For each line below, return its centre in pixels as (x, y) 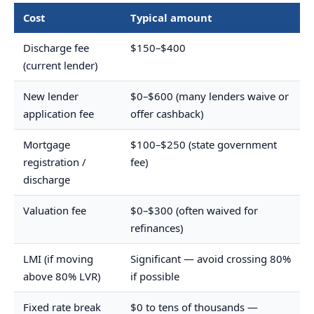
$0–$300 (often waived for (194, 211)
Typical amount (171, 18)
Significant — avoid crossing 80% (210, 259)
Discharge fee (56, 48)
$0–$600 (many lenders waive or (209, 96)
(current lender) (60, 66)
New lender (50, 96)
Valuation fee (54, 211)
